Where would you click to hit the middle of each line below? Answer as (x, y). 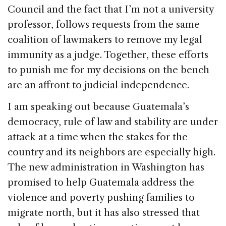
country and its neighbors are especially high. (111, 152)
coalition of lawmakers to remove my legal (105, 40)
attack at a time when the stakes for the (98, 137)
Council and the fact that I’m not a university (111, 10)
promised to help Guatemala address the (101, 183)
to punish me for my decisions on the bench (108, 70)
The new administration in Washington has (106, 167)
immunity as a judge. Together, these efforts (108, 55)
